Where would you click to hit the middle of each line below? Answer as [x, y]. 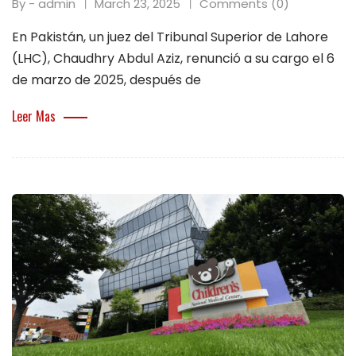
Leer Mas [34, 116]
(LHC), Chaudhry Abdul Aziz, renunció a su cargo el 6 [173, 58]
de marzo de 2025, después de [106, 79]
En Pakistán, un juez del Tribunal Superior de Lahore [170, 37]
